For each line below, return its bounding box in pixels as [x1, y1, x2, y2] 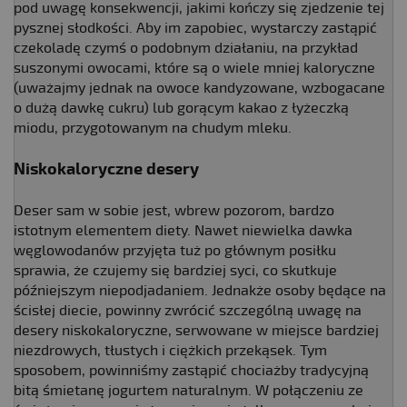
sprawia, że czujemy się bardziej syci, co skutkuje [14, 261, 337, 280]
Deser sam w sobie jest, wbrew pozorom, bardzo [14, 201, 334, 220]
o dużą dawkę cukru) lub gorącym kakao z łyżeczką [14, 98, 349, 117]
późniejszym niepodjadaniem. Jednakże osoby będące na [14, 281, 386, 300]
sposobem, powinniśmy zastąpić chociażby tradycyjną [14, 361, 369, 380]
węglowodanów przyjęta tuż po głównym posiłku [14, 241, 336, 260]
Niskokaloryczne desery [14, 158, 199, 180]
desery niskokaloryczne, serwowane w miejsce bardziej [14, 321, 379, 340]
